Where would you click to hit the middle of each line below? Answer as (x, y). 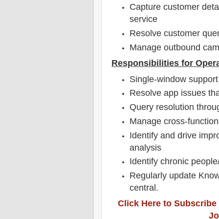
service (144, 19)
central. (144, 187)
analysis (146, 147)
